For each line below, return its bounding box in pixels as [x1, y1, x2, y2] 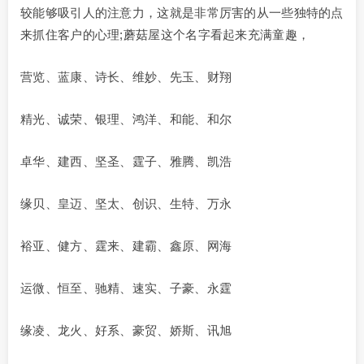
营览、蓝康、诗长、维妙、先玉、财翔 [20, 70, 232, 84]
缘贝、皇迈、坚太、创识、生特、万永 [20, 197, 232, 211]
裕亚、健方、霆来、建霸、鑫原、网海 [20, 239, 232, 253]
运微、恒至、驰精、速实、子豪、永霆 [20, 281, 232, 296]
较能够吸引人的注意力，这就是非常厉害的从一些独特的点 [20, 6, 344, 20]
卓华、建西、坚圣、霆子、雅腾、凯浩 [20, 154, 232, 169]
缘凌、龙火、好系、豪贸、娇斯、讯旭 [20, 323, 232, 338]
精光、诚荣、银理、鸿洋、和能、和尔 [20, 112, 232, 127]
